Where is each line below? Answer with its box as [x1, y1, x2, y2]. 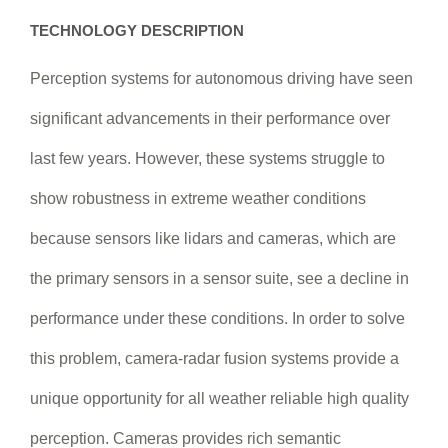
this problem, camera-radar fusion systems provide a [30, 349, 399, 367]
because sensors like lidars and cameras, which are [30, 229, 396, 247]
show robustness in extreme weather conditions [30, 189, 366, 207]
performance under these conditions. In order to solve [30, 309, 405, 327]
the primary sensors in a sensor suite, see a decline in [30, 269, 409, 287]
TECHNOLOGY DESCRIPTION [30, 22, 244, 39]
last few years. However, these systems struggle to [30, 149, 385, 167]
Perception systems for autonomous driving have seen [30, 69, 413, 87]
